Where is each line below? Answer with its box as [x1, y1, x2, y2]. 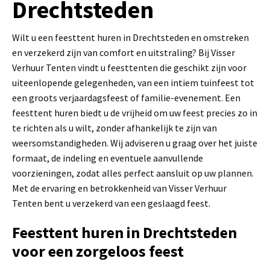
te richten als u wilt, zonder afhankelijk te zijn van [12, 121, 217, 134]
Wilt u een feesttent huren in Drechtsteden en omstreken [12, 31, 249, 43]
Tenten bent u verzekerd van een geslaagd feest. [12, 196, 210, 209]
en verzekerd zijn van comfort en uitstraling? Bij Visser [12, 46, 235, 58]
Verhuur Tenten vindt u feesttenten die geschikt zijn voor [12, 61, 246, 74]
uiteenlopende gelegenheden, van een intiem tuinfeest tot [12, 76, 254, 89]
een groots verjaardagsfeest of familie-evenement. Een [12, 91, 240, 104]
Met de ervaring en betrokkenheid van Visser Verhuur [12, 181, 227, 194]
